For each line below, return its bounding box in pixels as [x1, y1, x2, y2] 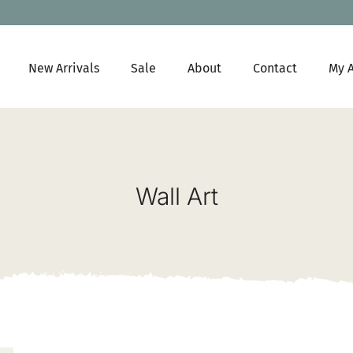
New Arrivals [28, 61, 99, 76]
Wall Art [135, 182, 218, 210]
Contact [252, 61, 297, 76]
